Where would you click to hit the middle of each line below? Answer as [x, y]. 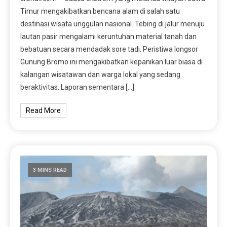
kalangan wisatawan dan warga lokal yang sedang [101, 74]
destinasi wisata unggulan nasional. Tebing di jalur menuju [113, 24]
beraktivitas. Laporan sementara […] [78, 87]
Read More [44, 110]
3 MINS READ [50, 170]
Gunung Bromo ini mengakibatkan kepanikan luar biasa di [112, 62]
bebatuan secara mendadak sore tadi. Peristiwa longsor [109, 49]
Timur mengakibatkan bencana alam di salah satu [100, 11]
